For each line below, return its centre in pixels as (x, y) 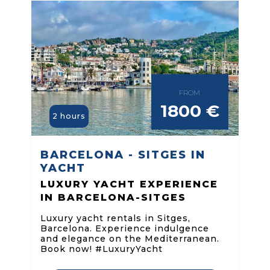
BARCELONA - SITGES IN (123, 155)
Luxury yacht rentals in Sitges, (115, 218)
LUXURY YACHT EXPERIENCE (129, 184)
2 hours (69, 116)
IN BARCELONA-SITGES (113, 197)
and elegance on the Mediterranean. (130, 238)
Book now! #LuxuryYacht (101, 249)
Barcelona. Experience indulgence (124, 228)
